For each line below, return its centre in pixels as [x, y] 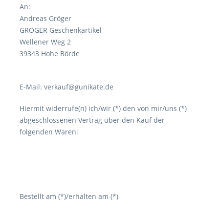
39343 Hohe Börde [50, 53]
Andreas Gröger [45, 18]
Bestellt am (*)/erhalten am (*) [69, 196]
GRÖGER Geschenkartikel [61, 30]
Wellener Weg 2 [45, 42]
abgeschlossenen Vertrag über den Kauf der [92, 120]
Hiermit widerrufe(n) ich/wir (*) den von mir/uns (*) [103, 108]
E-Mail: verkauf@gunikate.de [66, 87]
